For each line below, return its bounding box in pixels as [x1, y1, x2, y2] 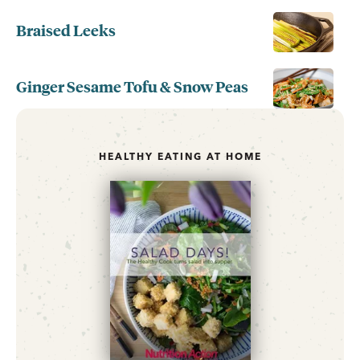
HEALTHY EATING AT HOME [98, 149, 262, 162]
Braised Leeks [16, 18, 116, 40]
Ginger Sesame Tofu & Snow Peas [16, 75, 248, 96]
